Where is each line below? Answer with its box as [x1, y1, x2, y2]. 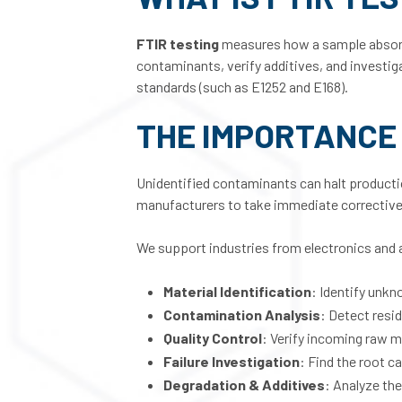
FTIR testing [136, 35, 219, 52]
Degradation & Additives [163, 376, 325, 393]
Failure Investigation [163, 353, 300, 370]
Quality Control [163, 329, 262, 346]
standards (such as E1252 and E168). [136, 78, 348, 95]
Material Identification [163, 283, 311, 300]
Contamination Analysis [163, 306, 320, 323]
